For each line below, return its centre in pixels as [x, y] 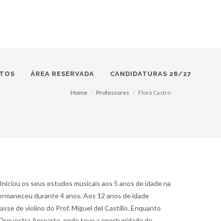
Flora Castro [154, 92]
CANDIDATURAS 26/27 [151, 74]
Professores [113, 92]
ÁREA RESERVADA [62, 74]
